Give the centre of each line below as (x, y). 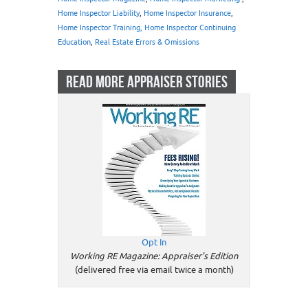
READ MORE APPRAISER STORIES (147, 82)
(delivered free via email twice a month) (154, 270)
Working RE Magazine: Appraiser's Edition (154, 256)
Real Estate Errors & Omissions (147, 43)
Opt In (154, 243)
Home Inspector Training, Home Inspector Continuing (147, 28)
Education (74, 43)
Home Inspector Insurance (187, 14)
